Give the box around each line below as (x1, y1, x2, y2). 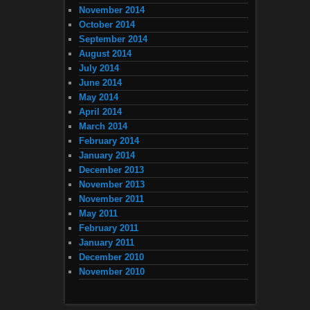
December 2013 (79, 165, 144, 176)
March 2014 (79, 121, 127, 132)
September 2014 (79, 34, 147, 45)
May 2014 (79, 92, 118, 103)
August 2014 (79, 48, 131, 60)
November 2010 (79, 266, 145, 277)
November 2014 (79, 5, 145, 16)
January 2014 (79, 150, 135, 161)
